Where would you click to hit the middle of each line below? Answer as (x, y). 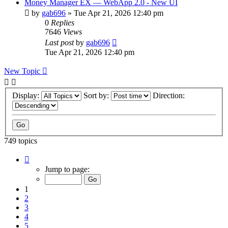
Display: (27, 96)
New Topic (22, 71)
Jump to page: (67, 169)
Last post (60, 42)
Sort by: (97, 96)
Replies (63, 22)
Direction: (170, 96)
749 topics (21, 141)
